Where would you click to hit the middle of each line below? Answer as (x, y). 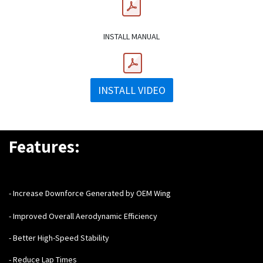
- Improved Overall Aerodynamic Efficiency (83, 216)
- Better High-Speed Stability (59, 237)
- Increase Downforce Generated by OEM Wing (90, 193)
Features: (44, 146)
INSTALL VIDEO (131, 90)
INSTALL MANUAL (131, 36)
